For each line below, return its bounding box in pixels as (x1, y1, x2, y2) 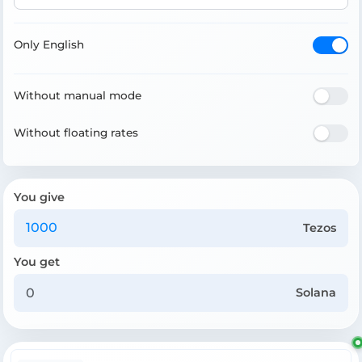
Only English (14, 38, 84, 52)
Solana (296, 285, 337, 301)
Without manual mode (14, 89, 141, 103)
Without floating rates (14, 126, 138, 140)
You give (14, 189, 65, 204)
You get (14, 254, 60, 269)
